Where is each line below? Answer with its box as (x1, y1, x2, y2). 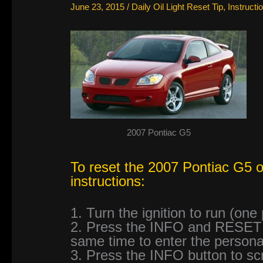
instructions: (70, 173, 146, 189)
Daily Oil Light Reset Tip (131, 2, 224, 12)
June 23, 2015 (70, 2, 127, 12)
